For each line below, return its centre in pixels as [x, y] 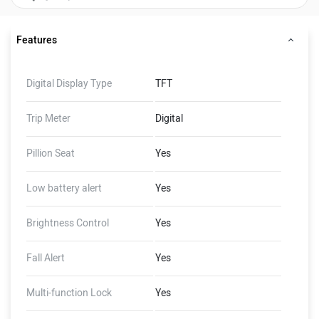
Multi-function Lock [69, 293]
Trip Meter [48, 119]
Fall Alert [46, 258]
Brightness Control [68, 223]
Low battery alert [64, 188]
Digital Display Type [69, 84]
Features [37, 40]
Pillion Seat [51, 153]
